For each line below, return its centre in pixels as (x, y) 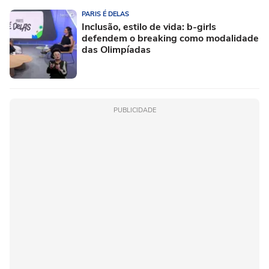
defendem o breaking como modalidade (170, 39)
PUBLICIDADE (134, 110)
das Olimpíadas (116, 50)
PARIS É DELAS (105, 14)
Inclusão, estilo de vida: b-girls (149, 27)
